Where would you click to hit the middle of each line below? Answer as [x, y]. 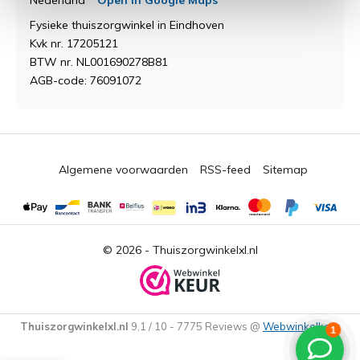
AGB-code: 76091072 [86, 80]
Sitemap [285, 170]
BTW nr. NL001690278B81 [99, 62]
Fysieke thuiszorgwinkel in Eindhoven [127, 25]
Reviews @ [234, 327]
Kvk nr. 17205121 [74, 43]
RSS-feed [225, 170]
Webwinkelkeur [301, 327]
